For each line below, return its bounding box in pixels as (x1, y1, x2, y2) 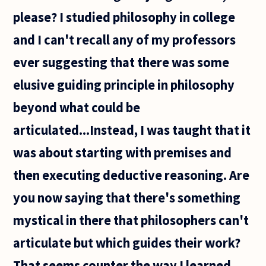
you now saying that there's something (13, 189, 241, 207)
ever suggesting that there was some (13, 54, 230, 71)
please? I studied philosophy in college (13, 9, 236, 26)
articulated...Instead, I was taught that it (13, 122, 251, 139)
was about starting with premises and (13, 144, 232, 161)
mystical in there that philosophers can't (13, 212, 249, 229)
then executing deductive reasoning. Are (13, 167, 250, 184)
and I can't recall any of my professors (13, 31, 236, 49)
